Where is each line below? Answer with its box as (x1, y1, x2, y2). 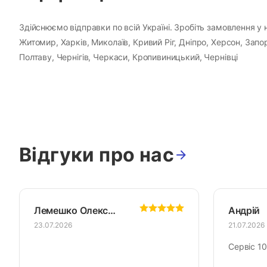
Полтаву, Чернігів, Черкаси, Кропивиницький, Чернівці (19, 52, 238, 63)
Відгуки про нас (19, 143, 175, 167)
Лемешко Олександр (107, 204, 116, 217)
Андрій (228, 204, 260, 217)
